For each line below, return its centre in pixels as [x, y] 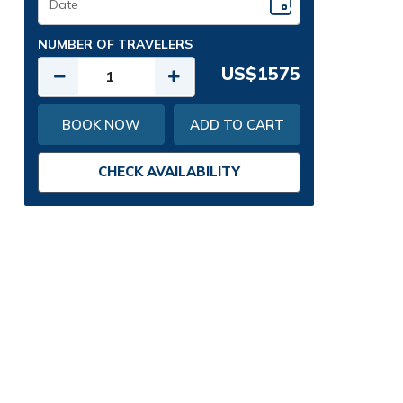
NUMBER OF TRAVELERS [115, 44]
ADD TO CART [237, 124]
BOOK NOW [101, 124]
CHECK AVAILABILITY [169, 171]
